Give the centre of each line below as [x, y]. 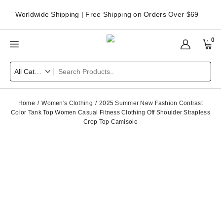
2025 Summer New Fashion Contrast [151, 103]
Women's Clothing [67, 103]
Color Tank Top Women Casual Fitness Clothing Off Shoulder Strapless [110, 112]
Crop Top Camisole [110, 122]
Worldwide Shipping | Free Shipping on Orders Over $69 [107, 14]
